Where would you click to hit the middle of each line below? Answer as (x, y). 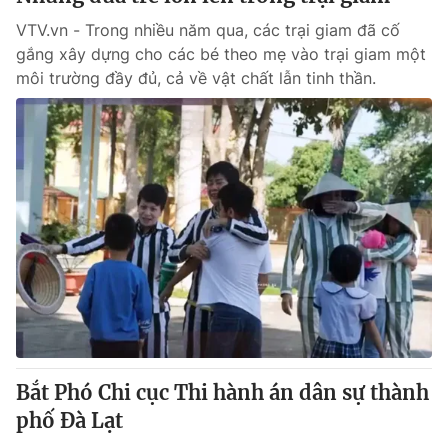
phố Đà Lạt (69, 420)
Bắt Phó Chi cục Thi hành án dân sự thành (222, 392)
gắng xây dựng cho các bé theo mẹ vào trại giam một (221, 54)
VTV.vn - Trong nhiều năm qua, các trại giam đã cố (208, 30)
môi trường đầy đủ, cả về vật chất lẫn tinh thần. (196, 78)
